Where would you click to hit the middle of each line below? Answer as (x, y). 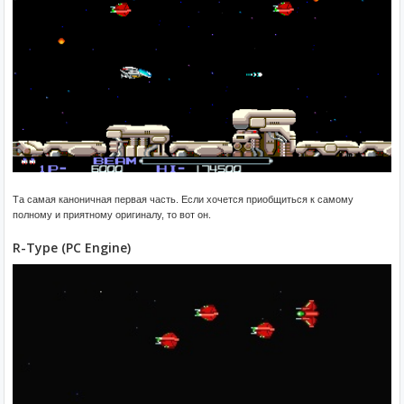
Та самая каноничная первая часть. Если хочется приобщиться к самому (183, 199)
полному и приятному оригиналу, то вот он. (112, 214)
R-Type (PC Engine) (72, 247)
